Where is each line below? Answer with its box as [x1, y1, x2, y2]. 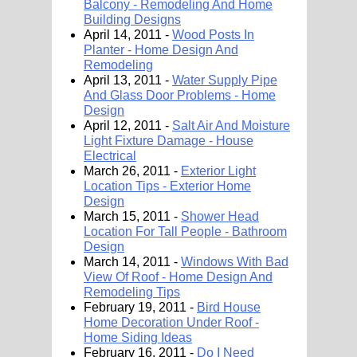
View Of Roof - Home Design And [84, 270, 273, 284]
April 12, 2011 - [84, 119, 172, 132]
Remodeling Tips [84, 285, 180, 299]
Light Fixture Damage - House [84, 134, 253, 147]
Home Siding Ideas [84, 331, 192, 344]
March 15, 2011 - [84, 210, 181, 223]
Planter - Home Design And [84, 43, 238, 57]
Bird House [197, 300, 261, 314]
